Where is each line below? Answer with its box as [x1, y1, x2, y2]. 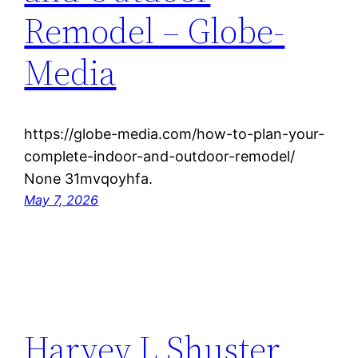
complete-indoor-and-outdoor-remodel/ [24, 147, 296, 165]
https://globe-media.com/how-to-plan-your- [24, 125, 325, 142]
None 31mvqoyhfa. [24, 169, 153, 187]
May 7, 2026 [24, 191, 99, 208]
